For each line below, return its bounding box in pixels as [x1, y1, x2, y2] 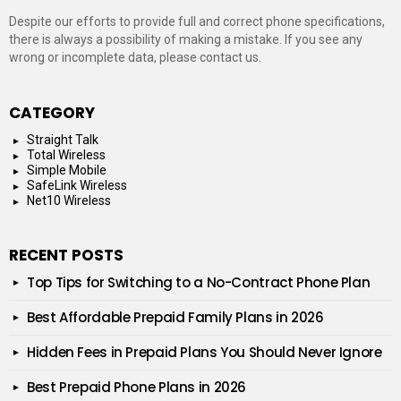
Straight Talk [27, 132, 98, 148]
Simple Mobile [27, 163, 107, 178]
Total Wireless [27, 148, 106, 163]
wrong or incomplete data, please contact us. [9, 50, 261, 65]
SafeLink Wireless [27, 178, 127, 193]
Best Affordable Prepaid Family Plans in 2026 [27, 308, 324, 328]
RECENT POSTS [9, 244, 124, 267]
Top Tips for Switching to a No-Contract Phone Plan [27, 273, 371, 293]
